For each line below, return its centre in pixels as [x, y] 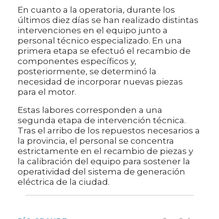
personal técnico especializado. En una [100, 41]
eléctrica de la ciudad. [64, 182]
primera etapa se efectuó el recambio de [104, 51]
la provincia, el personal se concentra [96, 141]
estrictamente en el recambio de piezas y [105, 151]
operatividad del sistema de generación [101, 172]
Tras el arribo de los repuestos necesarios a [109, 131]
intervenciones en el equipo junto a [93, 31]
